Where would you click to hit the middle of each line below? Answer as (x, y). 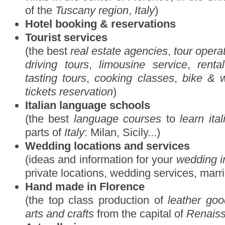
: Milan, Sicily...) (122, 132)
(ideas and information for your (101, 159)
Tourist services (66, 37)
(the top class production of (97, 200)
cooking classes (134, 78)
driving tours (57, 65)
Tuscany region (92, 10)
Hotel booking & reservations (100, 24)
